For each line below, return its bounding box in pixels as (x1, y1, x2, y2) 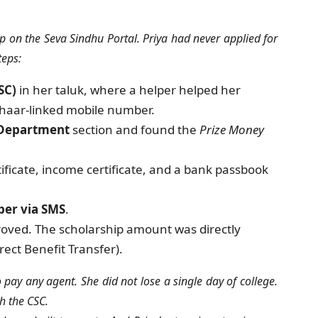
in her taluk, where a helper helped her (16, 82, 241, 99)
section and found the (70, 121, 199, 138)
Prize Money (199, 121, 264, 138)
